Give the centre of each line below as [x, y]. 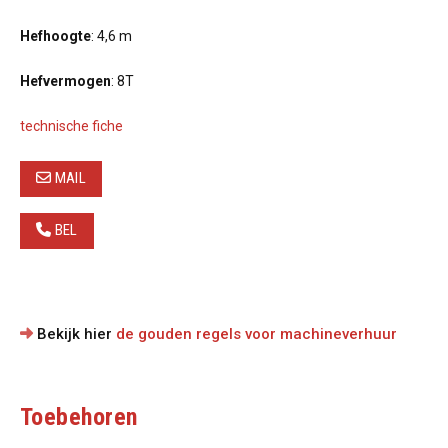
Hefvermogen [65, 81]
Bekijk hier [74, 334]
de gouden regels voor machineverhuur [256, 334]
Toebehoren [79, 417]
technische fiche [71, 126]
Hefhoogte [55, 36]
